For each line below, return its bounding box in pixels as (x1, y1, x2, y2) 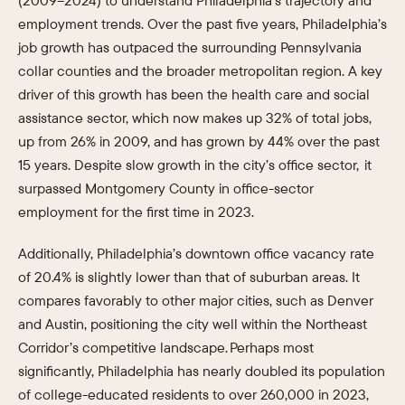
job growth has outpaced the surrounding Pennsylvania (18, 38, 362, 56)
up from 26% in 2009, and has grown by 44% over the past (18, 132, 380, 150)
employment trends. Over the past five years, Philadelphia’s (18, 14, 387, 33)
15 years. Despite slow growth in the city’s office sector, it (18, 155, 372, 174)
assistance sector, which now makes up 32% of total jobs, (18, 108, 372, 127)
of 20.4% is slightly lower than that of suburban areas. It (18, 268, 360, 286)
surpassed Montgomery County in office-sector (18, 179, 314, 197)
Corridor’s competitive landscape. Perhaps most (18, 338, 314, 356)
